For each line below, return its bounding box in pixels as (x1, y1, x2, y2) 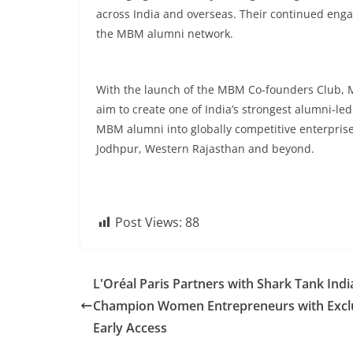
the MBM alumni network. (96, 26, 233, 41)
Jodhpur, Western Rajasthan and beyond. (96, 141, 314, 156)
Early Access (93, 319, 167, 336)
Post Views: (115, 214, 182, 231)
